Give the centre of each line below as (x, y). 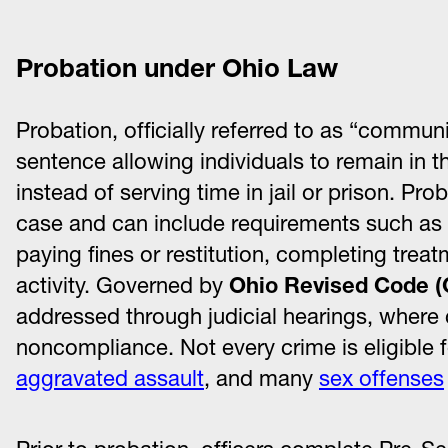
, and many (261, 378)
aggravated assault (110, 378)
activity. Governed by (122, 285)
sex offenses (381, 378)
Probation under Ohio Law (177, 68)
